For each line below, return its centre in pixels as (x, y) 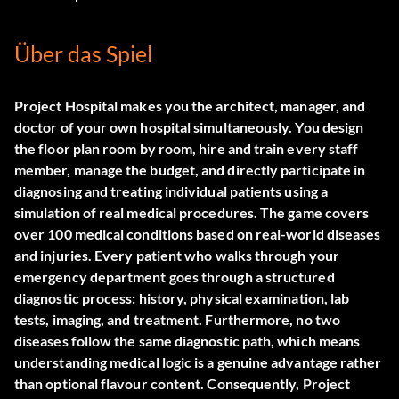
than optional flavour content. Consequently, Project (183, 384)
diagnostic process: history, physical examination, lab (182, 298)
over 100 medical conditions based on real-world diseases (198, 234)
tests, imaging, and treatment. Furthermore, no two (177, 320)
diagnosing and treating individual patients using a (171, 191)
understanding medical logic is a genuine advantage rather (198, 362)
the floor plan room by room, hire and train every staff (187, 149)
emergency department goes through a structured (175, 277)
